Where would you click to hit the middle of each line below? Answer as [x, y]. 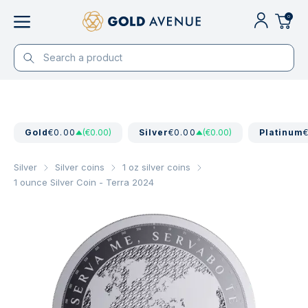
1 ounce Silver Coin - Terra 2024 [84, 182]
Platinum [281, 132]
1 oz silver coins [156, 167]
